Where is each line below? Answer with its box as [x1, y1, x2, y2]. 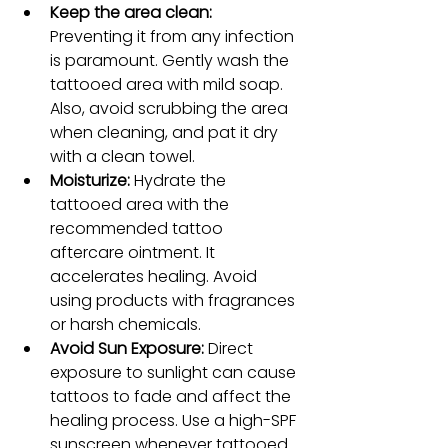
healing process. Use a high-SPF [50, 408, 300, 432]
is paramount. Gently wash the [50, 48, 293, 72]
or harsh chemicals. [50, 312, 201, 336]
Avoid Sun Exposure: [50, 336, 204, 360]
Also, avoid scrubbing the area [50, 96, 292, 120]
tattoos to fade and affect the [50, 384, 295, 408]
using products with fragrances [50, 288, 299, 312]
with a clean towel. [50, 144, 195, 168]
